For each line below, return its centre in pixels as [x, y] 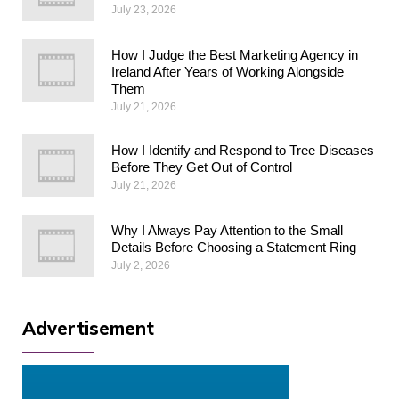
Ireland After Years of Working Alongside [228, 71]
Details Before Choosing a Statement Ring [234, 247]
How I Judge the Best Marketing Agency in [235, 54]
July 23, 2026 [144, 9]
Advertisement [88, 328]
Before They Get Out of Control [202, 167]
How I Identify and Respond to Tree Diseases [243, 150]
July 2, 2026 [141, 265]
